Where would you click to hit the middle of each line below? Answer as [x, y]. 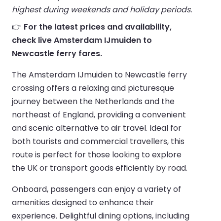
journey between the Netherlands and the [93, 101]
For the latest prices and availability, [98, 27]
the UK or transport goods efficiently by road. [100, 168]
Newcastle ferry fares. [57, 53]
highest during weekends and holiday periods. [102, 9]
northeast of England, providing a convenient [99, 114]
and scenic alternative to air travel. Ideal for [97, 128]
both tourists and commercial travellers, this [98, 141]
